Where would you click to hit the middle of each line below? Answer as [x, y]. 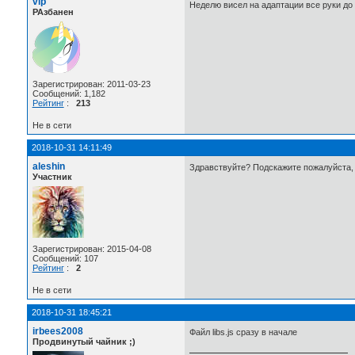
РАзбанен [53, 11]
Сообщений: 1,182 [69, 93]
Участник [52, 176]
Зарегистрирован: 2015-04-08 [92, 248]
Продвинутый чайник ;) [84, 341]
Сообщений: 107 [65, 258]
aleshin [48, 166]
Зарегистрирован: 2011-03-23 [91, 84]
